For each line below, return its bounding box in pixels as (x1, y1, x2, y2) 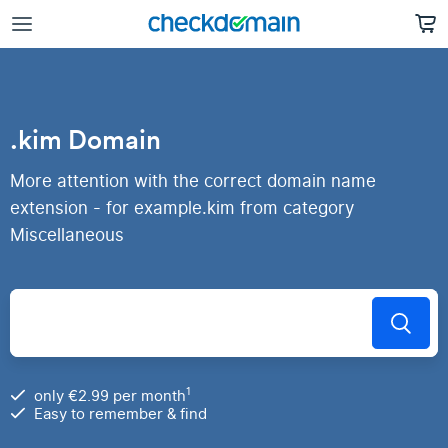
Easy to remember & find (34, 403, 207, 425)
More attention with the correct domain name (10, 169, 376, 194)
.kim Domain (10, 123, 161, 156)
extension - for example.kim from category (10, 196, 354, 221)
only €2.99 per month (34, 385, 186, 407)
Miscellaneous (10, 223, 124, 248)
